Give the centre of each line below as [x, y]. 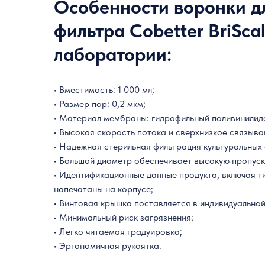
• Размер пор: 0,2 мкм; [100, 104]
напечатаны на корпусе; [104, 189]
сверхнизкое [203, 132]
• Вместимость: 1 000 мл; [104, 90]
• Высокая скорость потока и [115, 132]
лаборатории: [113, 55]
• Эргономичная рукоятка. [108, 246]
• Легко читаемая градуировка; [118, 232]
